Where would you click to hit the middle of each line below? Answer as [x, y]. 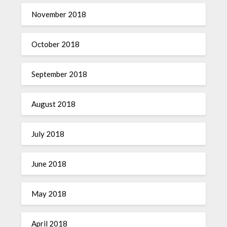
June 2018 [49, 163]
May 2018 [49, 193]
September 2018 [60, 74]
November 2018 [59, 14]
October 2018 [56, 44]
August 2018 [54, 104]
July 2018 [48, 134]
